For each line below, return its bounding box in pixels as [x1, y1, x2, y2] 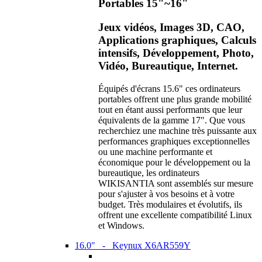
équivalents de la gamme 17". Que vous [98, 115, 245, 125]
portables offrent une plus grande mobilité [98, 94, 251, 104]
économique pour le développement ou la [98, 157, 250, 167]
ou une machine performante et [98, 146, 212, 157]
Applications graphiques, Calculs [98, 33, 256, 46]
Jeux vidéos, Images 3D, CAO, [98, 20, 244, 33]
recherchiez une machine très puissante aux [98, 125, 257, 136]
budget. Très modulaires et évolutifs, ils [98, 199, 242, 209]
